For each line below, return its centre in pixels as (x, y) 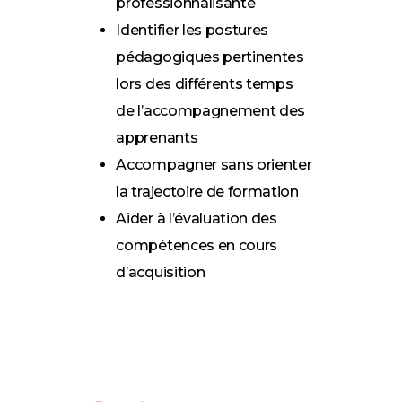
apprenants (157, 138)
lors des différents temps (205, 84)
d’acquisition (161, 273)
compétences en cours (197, 246)
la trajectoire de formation (207, 192)
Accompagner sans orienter (214, 165)
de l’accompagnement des (211, 111)
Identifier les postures (192, 31)
